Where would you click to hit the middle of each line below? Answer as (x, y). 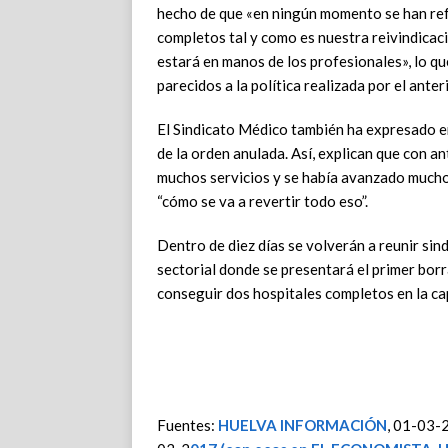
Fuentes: (187, 425)
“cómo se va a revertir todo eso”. (262, 201)
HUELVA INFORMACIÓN (302, 425)
